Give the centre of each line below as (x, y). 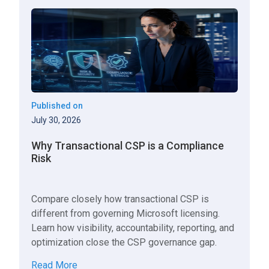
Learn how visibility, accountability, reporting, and (133, 228)
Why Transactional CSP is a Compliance (128, 146)
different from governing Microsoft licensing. (126, 213)
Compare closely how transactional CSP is (120, 199)
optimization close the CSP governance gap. (124, 242)
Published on (57, 106)
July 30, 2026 (56, 120)
